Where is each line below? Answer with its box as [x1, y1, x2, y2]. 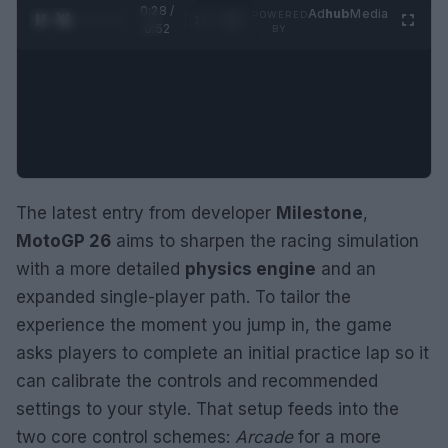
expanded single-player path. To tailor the [16, 286, 351, 307]
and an [316, 258, 376, 279]
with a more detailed [16, 258, 185, 279]
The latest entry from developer [16, 202, 276, 223]
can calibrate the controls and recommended [16, 370, 378, 391]
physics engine [185, 258, 316, 279]
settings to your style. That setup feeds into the [16, 398, 399, 419]
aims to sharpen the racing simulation [111, 230, 419, 251]
